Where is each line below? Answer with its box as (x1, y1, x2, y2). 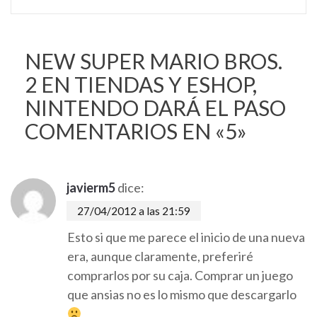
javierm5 (67, 180, 115, 195)
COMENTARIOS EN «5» (25, 118, 247, 144)
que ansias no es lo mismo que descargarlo (67, 287, 296, 302)
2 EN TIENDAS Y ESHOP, (25, 71, 257, 97)
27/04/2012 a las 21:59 (77, 204, 190, 217)
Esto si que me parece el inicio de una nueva (67, 229, 305, 245)
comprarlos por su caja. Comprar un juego (67, 267, 293, 283)
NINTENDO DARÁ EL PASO (25, 95, 286, 120)
